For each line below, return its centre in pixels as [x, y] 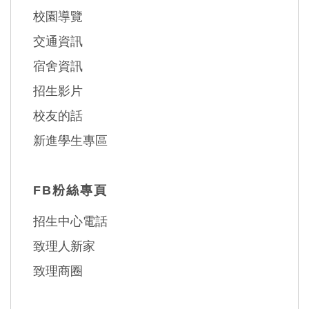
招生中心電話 [70, 222]
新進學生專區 [70, 140]
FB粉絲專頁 [70, 191]
